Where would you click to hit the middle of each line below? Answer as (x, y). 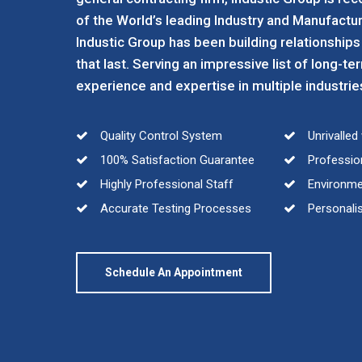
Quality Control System (160, 136)
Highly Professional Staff (166, 184)
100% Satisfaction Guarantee (176, 160)
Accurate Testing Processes (175, 208)
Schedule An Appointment (174, 272)
